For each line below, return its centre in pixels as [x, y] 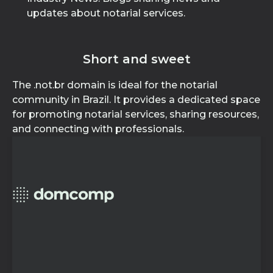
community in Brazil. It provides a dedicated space [136, 100]
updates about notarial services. [106, 13]
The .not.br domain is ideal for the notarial [115, 85]
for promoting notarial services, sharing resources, [136, 114]
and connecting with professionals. [98, 129]
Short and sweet [136, 59]
